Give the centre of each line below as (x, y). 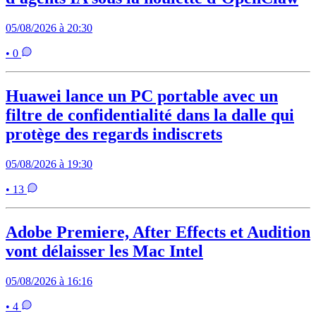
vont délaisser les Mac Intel (104, 251)
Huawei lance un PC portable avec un (142, 96)
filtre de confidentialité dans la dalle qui (150, 115)
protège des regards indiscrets (114, 134)
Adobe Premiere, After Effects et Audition (158, 232)
